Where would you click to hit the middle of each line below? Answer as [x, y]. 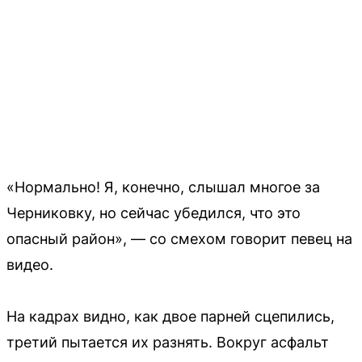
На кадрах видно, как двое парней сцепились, [170, 316]
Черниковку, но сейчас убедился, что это [154, 213]
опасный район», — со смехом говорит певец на [179, 238]
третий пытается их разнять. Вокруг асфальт [168, 342]
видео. [30, 264]
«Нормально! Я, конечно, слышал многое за [163, 187]
